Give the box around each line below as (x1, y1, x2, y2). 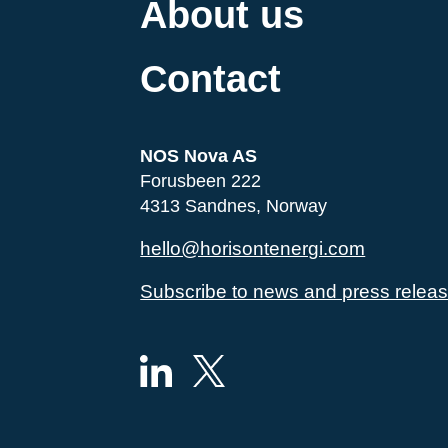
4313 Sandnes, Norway (140, 196, 328, 216)
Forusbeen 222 (140, 171, 262, 191)
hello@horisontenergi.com (140, 238, 366, 259)
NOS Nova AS (140, 146, 258, 166)
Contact (140, 58, 282, 100)
